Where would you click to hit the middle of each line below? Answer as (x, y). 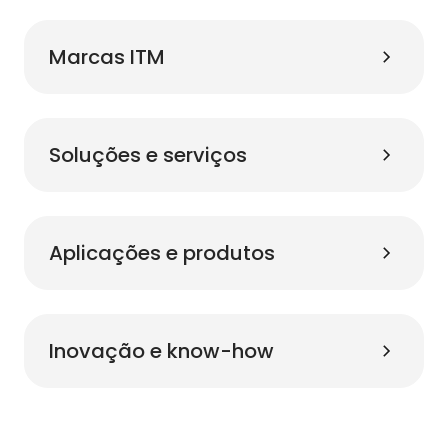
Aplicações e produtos (162, 253)
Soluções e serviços (148, 155)
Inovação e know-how (161, 351)
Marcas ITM (107, 57)
